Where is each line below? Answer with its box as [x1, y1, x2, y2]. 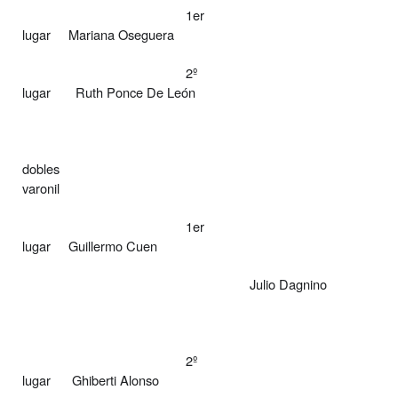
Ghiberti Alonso [72, 370, 159, 389]
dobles [22, 158, 60, 178]
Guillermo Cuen [68, 235, 157, 255]
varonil [22, 178, 60, 197]
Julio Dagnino [250, 274, 327, 293]
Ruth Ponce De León [76, 82, 195, 101]
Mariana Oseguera [68, 24, 174, 44]
